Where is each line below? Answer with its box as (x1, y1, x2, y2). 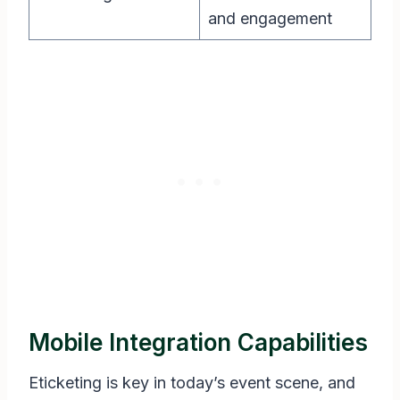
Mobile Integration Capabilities (29, 329, 368, 357)
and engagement (208, 9, 332, 29)
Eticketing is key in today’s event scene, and (29, 373, 355, 393)
